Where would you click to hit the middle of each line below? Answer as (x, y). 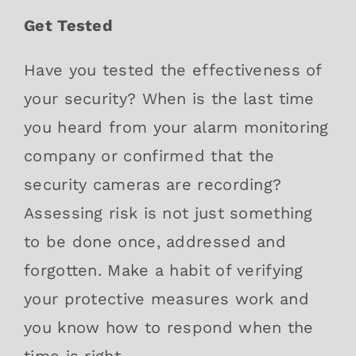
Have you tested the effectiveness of (173, 70)
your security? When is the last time (169, 98)
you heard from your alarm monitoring (176, 127)
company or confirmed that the (149, 155)
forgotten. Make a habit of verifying (164, 270)
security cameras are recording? (153, 184)
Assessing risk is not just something (168, 213)
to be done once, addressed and (155, 241)
